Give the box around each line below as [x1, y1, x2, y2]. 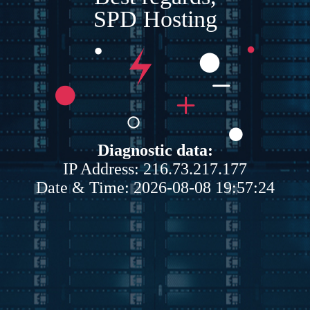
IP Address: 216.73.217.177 [63, 159, 247, 178]
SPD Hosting [93, 6, 217, 32]
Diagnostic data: [97, 140, 213, 159]
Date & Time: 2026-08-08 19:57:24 [35, 178, 275, 197]
